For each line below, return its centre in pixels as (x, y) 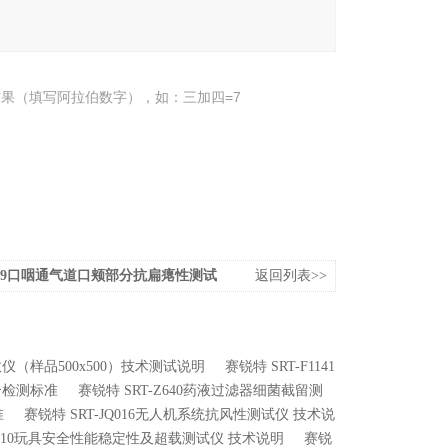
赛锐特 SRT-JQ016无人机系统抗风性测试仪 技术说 (179, 414)
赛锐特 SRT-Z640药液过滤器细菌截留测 (200, 390)
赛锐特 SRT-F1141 (280, 366)
